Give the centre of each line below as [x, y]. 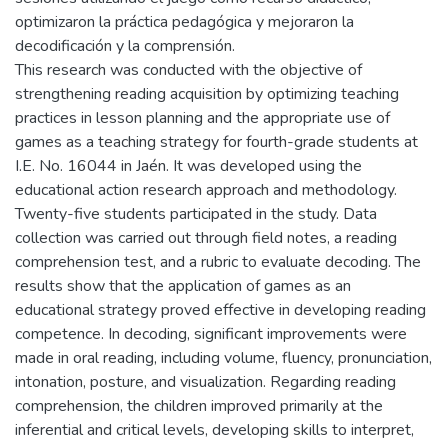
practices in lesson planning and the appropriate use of [202, 118]
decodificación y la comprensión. [125, 46]
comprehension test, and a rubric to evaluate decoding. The [218, 262]
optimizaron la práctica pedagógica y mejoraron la [184, 22]
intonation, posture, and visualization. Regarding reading [205, 382]
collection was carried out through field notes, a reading [206, 238]
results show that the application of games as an [183, 286]
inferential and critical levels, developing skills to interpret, [214, 430]
